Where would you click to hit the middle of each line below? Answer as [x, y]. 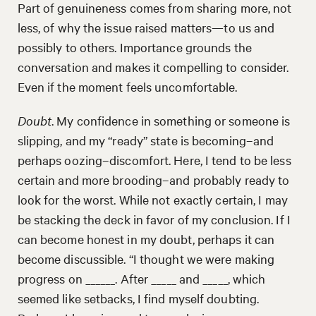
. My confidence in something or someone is [171, 120]
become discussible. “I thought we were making [146, 258]
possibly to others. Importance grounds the [134, 47]
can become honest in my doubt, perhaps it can [146, 238]
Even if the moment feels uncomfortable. [127, 86]
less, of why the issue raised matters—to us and [146, 27]
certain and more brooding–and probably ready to [153, 179]
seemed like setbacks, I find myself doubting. [138, 298]
